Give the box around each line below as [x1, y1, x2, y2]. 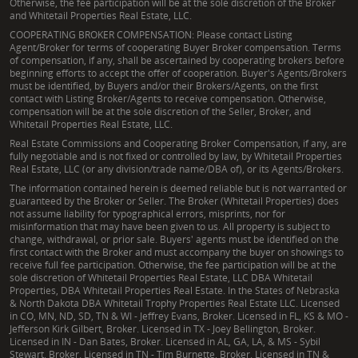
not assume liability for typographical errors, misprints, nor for [10, 206, 285, 221]
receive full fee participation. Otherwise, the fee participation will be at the [10, 257, 336, 272]
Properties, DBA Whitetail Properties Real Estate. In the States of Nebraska [10, 283, 340, 297]
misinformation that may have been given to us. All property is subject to [10, 219, 330, 233]
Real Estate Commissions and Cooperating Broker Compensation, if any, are [10, 136, 347, 150]
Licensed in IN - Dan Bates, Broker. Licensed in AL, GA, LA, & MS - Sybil [10, 334, 320, 348]
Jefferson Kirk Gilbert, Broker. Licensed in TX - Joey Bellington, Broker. [10, 321, 316, 336]
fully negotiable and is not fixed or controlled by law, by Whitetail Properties [10, 149, 342, 163]
